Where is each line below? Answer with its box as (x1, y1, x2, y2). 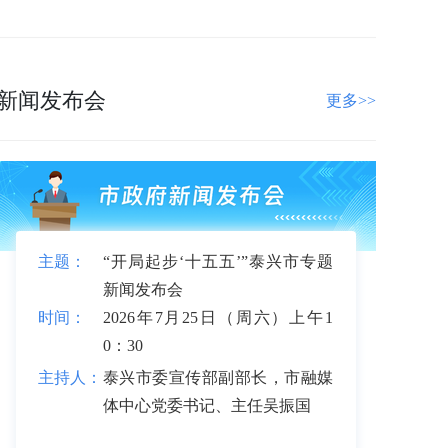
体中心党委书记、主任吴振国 (103, 397, 311, 414)
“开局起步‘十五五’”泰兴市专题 (103, 253, 333, 270)
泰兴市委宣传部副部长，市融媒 (103, 369, 333, 386)
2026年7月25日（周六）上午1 (103, 309, 333, 326)
